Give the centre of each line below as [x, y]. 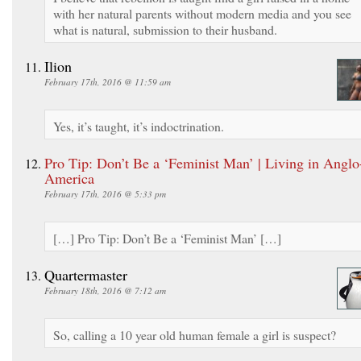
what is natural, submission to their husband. [165, 29]
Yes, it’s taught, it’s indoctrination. [139, 126]
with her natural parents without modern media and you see [202, 13]
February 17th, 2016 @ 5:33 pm [105, 193]
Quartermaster [86, 274]
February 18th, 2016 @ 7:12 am [105, 290]
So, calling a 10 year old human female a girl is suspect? [195, 334]
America [69, 178]
